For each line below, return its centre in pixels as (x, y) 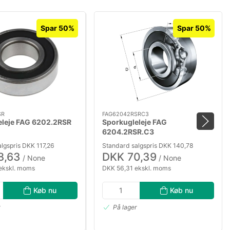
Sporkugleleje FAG (135, 122)
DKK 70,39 (129, 157)
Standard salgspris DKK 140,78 (148, 145)
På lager (125, 207)
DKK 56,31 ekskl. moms (137, 168)
